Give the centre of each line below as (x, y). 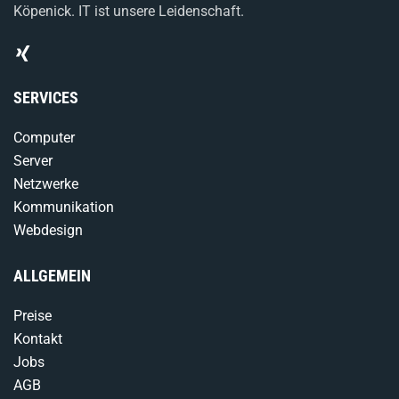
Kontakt (38, 339)
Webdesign (48, 230)
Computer (44, 138)
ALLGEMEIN (52, 276)
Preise (33, 316)
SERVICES (46, 98)
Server (33, 161)
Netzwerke (46, 184)
